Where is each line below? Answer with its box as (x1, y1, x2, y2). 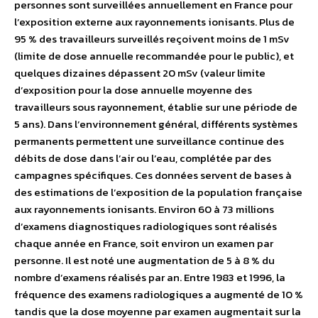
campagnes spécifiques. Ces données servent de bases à (14, 167, 292, 184)
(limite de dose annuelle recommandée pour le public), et (14, 48, 294, 65)
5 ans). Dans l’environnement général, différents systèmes (14, 116, 297, 133)
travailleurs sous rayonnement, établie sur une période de (14, 99, 297, 116)
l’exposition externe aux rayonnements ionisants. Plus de (14, 13, 295, 31)
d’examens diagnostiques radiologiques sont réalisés (14, 218, 277, 235)
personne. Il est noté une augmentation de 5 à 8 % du (14, 252, 275, 269)
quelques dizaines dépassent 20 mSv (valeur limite (14, 65, 265, 82)
